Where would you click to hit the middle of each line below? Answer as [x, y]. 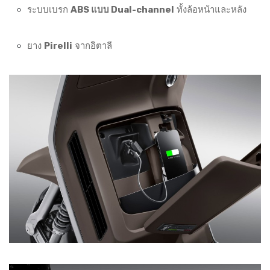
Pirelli [58, 46]
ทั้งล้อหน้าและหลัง [210, 10]
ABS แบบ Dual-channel [122, 10]
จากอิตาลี [92, 46]
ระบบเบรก [49, 10]
